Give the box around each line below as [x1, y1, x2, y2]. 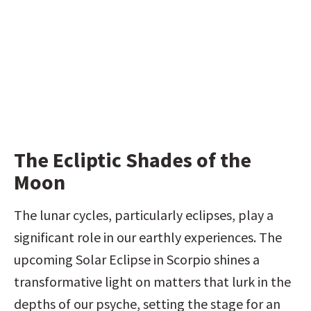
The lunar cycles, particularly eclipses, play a [14, 206, 274, 224]
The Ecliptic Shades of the [14, 146, 251, 173]
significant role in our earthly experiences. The [14, 228, 282, 246]
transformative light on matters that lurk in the [14, 273, 291, 290]
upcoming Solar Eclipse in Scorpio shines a [14, 251, 260, 268]
